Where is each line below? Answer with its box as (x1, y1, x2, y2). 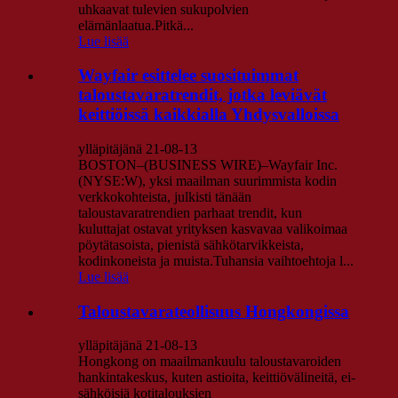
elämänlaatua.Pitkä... (78, 17, 194, 33)
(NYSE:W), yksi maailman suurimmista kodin (78, 173, 337, 189)
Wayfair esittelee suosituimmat (78, 66, 298, 85)
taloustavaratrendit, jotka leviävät (78, 85, 327, 105)
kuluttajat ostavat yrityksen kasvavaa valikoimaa (78, 221, 347, 237)
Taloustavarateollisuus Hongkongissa (78, 301, 349, 321)
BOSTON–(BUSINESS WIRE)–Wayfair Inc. (78, 157, 338, 173)
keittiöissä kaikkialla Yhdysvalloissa (78, 105, 339, 124)
